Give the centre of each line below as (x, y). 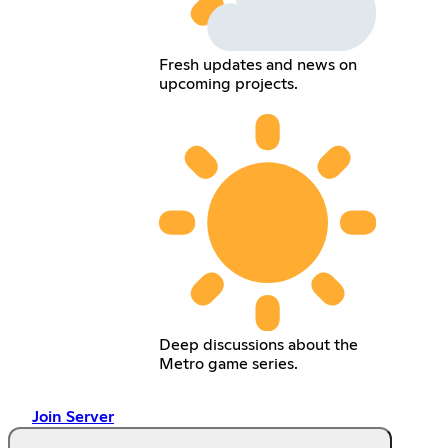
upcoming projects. (228, 84)
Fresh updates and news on (257, 65)
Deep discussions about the (258, 344)
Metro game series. (228, 363)
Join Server (73, 416)
